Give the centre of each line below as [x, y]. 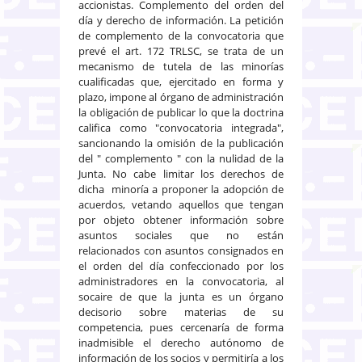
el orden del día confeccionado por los [181, 265]
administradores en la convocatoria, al [181, 281]
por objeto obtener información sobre [181, 219]
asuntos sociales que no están [181, 235]
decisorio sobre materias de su [181, 311]
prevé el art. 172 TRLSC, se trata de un [181, 51]
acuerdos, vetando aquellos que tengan [181, 204]
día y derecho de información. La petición [181, 20]
